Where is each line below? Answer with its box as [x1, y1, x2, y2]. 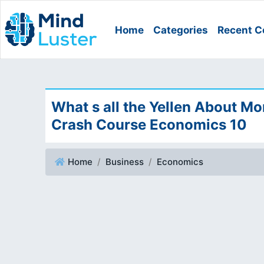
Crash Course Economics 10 [51, 116, 247, 133]
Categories [153, 24, 209, 36]
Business [105, 156, 144, 167]
